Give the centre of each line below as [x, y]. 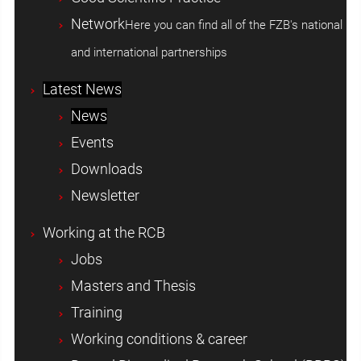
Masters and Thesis [133, 286]
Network [98, 24]
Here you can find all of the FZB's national [233, 25]
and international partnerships [149, 52]
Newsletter [105, 195]
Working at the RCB [104, 233]
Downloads [106, 169]
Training [96, 313]
